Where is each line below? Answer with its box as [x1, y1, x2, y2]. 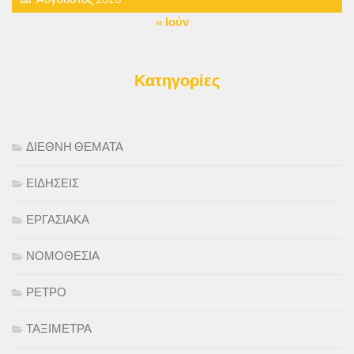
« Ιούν [156, 14, 189, 29]
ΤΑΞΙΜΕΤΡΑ [26, 321, 92, 336]
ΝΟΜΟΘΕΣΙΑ [26, 248, 100, 263]
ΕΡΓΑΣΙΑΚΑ [26, 212, 89, 227]
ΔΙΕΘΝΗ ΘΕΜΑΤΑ [26, 139, 123, 154]
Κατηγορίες [134, 70, 220, 90]
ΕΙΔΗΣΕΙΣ [26, 175, 79, 190]
